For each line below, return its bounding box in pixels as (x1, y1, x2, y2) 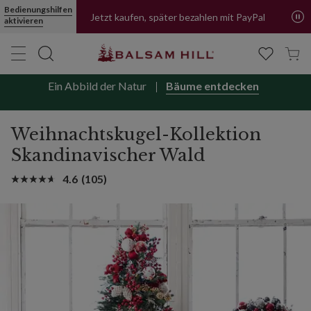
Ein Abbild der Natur (47, 79, 146, 92)
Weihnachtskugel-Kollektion (11, 124, 261, 144)
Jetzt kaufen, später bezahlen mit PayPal (90, 10, 265, 23)
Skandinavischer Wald (11, 145, 205, 165)
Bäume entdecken (166, 79, 260, 92)
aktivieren (4, 15, 43, 26)
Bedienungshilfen (4, 4, 72, 15)
